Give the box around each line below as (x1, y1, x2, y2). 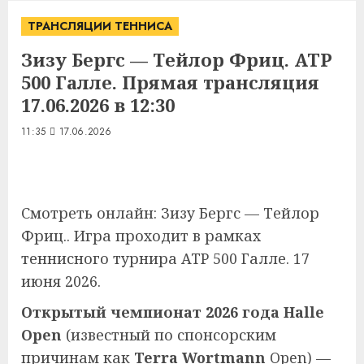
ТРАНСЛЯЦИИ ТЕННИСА (28, 18, 172, 34)
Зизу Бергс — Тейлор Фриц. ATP (21, 47, 332, 71)
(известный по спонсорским (62, 325, 276, 344)
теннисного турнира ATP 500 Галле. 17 (21, 249, 310, 268)
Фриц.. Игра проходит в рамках (21, 226, 261, 245)
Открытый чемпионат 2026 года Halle (21, 302, 324, 322)
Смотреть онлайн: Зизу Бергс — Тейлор (21, 203, 319, 223)
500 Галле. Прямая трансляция (21, 70, 319, 94)
